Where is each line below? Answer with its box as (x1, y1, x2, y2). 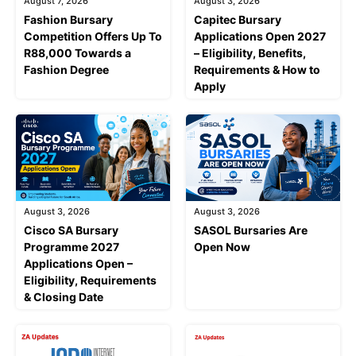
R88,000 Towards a (24, 45, 131, 60)
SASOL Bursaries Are (194, 222, 308, 237)
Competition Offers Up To (24, 29, 162, 43)
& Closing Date (24, 289, 103, 304)
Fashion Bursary (24, 12, 113, 26)
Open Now (194, 239, 250, 253)
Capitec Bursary (194, 12, 281, 26)
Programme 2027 (24, 239, 119, 253)
